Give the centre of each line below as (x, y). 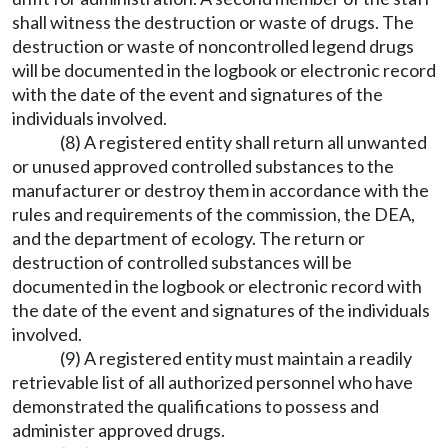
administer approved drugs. (118, 430)
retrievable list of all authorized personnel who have (212, 382)
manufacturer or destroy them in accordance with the (220, 190)
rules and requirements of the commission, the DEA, (213, 214)
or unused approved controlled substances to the (203, 166)
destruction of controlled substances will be (182, 262)
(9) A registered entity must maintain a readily (236, 358)
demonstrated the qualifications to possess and (195, 406)
